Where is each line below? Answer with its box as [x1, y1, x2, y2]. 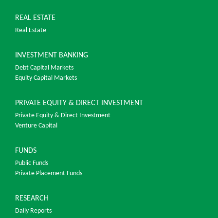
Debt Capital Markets [15, 64, 73, 72]
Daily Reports [15, 207, 52, 215]
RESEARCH [15, 195, 49, 203]
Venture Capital [15, 122, 57, 130]
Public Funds [15, 160, 48, 167]
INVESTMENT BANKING [15, 52, 88, 60]
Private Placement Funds [15, 170, 82, 178]
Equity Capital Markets [15, 74, 77, 82]
